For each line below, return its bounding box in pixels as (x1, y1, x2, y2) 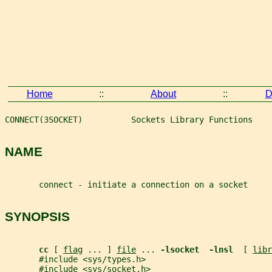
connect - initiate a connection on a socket (5, 179, 248, 189)
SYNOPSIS (5, 209, 70, 224)
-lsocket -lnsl (160, 244, 243, 254)
